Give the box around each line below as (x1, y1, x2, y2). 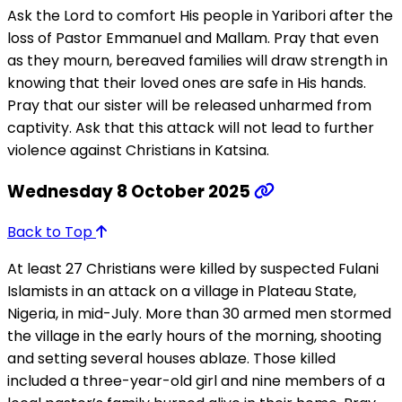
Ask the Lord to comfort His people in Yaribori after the (7, 4, 393, 26)
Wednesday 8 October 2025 (7, 179, 254, 204)
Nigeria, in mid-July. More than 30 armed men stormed (7, 303, 391, 325)
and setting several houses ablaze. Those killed (7, 348, 336, 370)
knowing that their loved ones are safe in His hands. (7, 72, 366, 93)
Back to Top (7, 222, 96, 243)
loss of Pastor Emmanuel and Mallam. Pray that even (7, 27, 379, 48)
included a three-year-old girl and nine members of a (7, 371, 385, 392)
